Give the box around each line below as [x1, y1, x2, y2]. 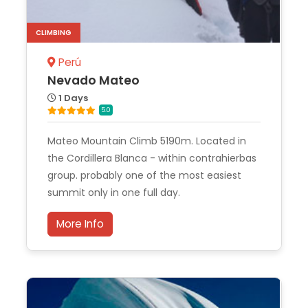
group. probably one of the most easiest [47, 168, 241, 183]
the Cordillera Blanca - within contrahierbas [47, 151, 256, 166]
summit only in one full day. [47, 186, 180, 200]
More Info [56, 217, 104, 232]
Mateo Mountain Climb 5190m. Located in [47, 134, 246, 148]
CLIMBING [36, 27, 71, 38]
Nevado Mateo [47, 71, 140, 89]
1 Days [56, 91, 88, 104]
